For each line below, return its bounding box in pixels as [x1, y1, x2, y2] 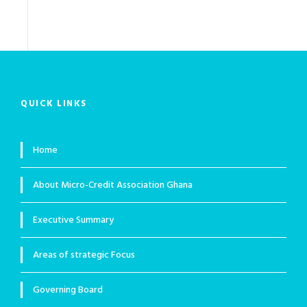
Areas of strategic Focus [33, 247, 135, 264]
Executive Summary [33, 212, 114, 229]
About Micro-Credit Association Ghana [33, 177, 193, 194]
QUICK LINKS [21, 97, 87, 112]
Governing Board [33, 282, 103, 299]
